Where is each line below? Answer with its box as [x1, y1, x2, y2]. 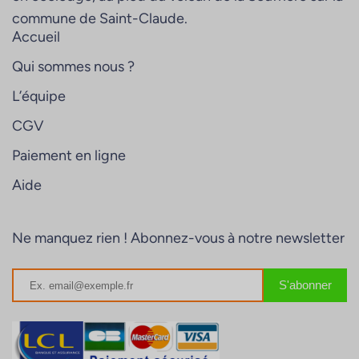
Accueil [12, 27, 60, 46]
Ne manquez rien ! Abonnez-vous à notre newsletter [12, 228, 345, 247]
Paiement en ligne [12, 146, 126, 164]
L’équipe [12, 87, 66, 105]
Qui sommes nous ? [12, 57, 135, 75]
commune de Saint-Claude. [12, 9, 188, 27]
